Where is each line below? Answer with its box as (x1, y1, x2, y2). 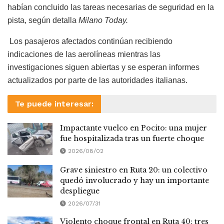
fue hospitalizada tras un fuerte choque (60, 133, 204, 143)
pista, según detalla (7, 15, 78, 24)
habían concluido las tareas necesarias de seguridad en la (7, 2, 214, 11)
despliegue (60, 186, 99, 196)
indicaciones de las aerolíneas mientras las (7, 49, 160, 58)
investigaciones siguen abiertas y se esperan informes (7, 62, 199, 71)
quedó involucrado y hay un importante (60, 176, 209, 185)
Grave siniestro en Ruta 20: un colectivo (60, 165, 207, 175)
